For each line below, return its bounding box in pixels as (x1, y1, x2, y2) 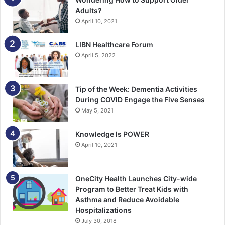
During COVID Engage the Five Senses (75, 95, 205, 104)
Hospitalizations (75, 206, 132, 215)
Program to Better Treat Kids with (75, 185, 188, 194)
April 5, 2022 (81, 52, 116, 59)
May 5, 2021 (81, 107, 114, 115)
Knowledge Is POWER (75, 130, 149, 139)
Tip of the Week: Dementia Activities (75, 85, 197, 94)
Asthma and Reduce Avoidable (75, 195, 179, 204)
